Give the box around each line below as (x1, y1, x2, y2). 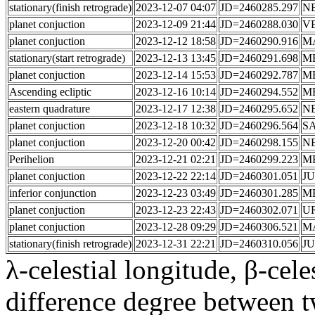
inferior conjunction (9, 187, 96, 199)
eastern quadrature (9, 103, 90, 115)
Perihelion (9, 153, 54, 165)
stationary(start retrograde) (9, 52, 125, 64)
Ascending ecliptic (9, 86, 91, 98)
